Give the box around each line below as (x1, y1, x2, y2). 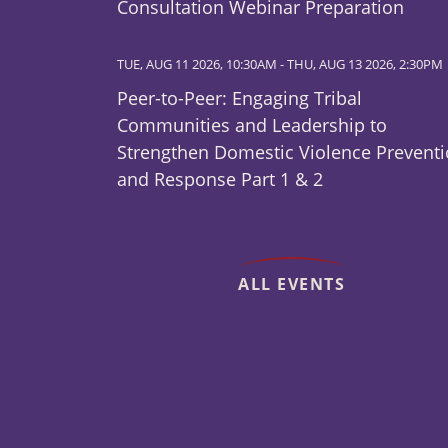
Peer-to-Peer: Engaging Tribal (117, 86, 362, 111)
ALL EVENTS (238, 273, 346, 296)
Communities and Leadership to (117, 113, 387, 138)
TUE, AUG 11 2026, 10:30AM (117, 56, 277, 74)
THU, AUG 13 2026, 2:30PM (287, 56, 443, 74)
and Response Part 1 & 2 (117, 167, 323, 192)
